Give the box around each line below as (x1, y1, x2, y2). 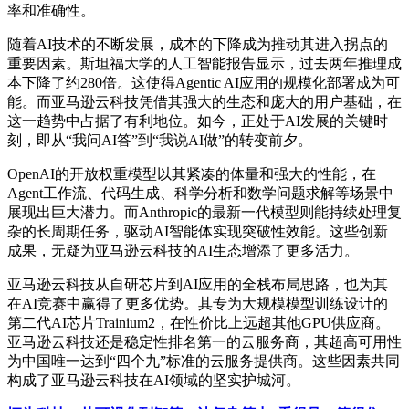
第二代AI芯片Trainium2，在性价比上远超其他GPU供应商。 (7, 314, 390, 330)
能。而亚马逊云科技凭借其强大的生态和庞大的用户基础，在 (7, 93, 402, 110)
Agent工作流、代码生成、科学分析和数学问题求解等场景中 (7, 184, 393, 201)
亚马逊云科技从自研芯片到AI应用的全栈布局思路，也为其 (7, 276, 388, 292)
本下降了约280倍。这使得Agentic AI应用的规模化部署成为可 (7, 74, 400, 90)
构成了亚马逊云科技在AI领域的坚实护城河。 (7, 372, 300, 388)
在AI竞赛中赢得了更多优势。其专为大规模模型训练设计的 (7, 295, 388, 311)
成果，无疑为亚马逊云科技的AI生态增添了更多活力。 (7, 242, 359, 258)
